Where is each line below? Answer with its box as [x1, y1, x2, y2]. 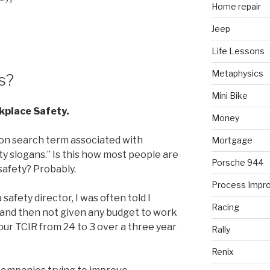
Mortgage [211, 134, 253, 145]
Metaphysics [211, 67, 263, 78]
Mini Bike [211, 90, 248, 101]
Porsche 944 [211, 157, 263, 168]
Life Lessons [211, 45, 265, 56]
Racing [211, 201, 239, 212]
